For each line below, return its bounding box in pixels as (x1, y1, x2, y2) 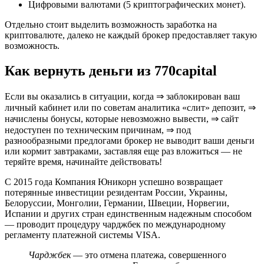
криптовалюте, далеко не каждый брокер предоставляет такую (5, 29, 257, 40)
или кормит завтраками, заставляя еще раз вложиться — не (5, 146, 242, 156)
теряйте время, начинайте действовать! (5, 156, 162, 167)
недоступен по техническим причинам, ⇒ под (5, 124, 191, 135)
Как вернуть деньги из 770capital (5, 62, 217, 78)
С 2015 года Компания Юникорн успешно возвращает (5, 176, 223, 187)
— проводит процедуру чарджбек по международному (5, 219, 226, 229)
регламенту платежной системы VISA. (5, 229, 160, 240)
